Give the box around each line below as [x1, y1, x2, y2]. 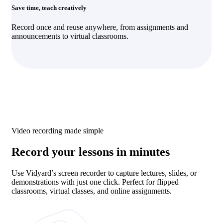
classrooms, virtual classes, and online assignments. [11, 186, 172, 195]
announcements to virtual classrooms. [11, 31, 128, 40]
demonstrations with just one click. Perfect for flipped [11, 177, 179, 186]
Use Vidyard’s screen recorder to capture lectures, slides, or [11, 168, 197, 177]
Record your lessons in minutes [11, 145, 170, 158]
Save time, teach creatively [11, 3, 87, 11]
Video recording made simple [11, 126, 104, 135]
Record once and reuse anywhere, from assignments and [11, 22, 188, 31]
